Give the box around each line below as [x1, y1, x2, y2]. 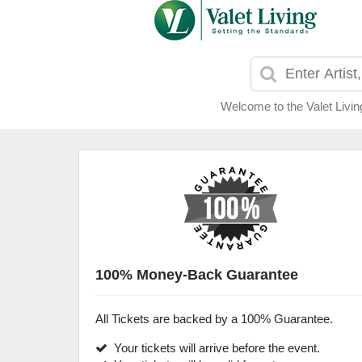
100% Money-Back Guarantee [95, 267, 299, 283]
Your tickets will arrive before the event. [107, 341, 321, 355]
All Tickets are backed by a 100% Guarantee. [95, 312, 334, 326]
